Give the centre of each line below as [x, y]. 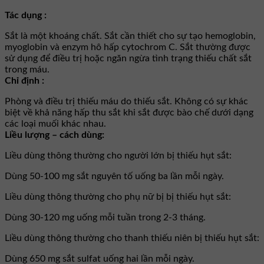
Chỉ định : [24, 80]
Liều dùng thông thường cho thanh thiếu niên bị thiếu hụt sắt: [132, 238]
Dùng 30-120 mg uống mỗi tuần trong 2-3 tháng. [105, 217]
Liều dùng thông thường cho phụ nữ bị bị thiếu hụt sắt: [118, 197]
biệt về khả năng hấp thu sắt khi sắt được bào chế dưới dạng [129, 112]
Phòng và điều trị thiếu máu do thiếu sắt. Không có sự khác [126, 101]
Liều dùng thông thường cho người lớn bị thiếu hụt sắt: [118, 155]
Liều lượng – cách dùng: [55, 135]
